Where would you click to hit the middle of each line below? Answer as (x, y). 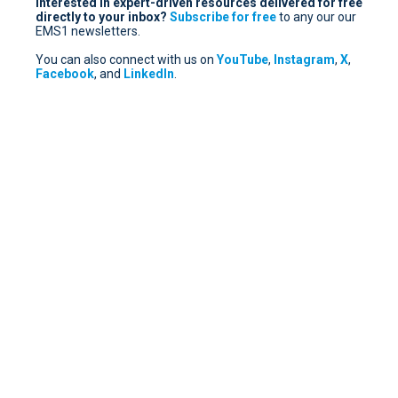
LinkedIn (149, 73)
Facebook (65, 73)
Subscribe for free (224, 16)
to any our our (318, 16)
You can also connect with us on (126, 59)
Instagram (304, 59)
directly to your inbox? (101, 16)
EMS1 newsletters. (88, 31)
